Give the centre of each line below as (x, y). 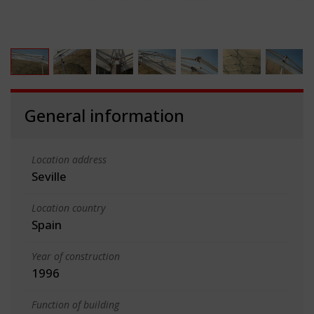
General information (104, 115)
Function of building (75, 304)
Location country (68, 207)
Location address (69, 159)
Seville (49, 176)
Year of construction (76, 256)
